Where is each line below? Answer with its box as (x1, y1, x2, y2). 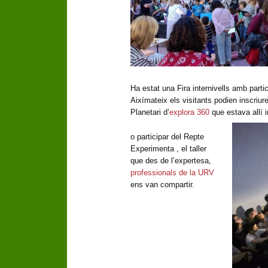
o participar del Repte (130, 132, 204, 142)
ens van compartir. (130, 180, 194, 190)
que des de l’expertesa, (130, 156, 211, 166)
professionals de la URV (130, 168, 214, 178)
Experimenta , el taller (130, 144, 206, 154)
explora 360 (169, 108, 209, 117)
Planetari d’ (130, 108, 169, 117)
